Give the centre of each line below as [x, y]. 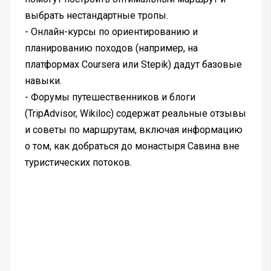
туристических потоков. [78, 163]
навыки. [43, 81]
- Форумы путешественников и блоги [110, 97]
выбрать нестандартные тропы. [96, 16]
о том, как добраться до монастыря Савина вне [132, 146]
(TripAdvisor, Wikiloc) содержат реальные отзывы [135, 114]
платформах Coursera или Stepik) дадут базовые [133, 65]
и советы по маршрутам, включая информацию [133, 130]
